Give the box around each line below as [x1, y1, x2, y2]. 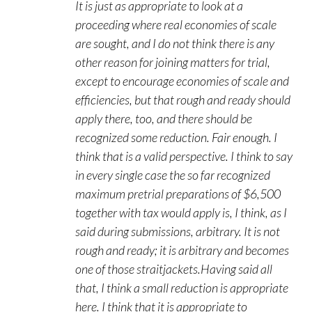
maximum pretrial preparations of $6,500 [75, 186, 281, 201]
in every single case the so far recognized [75, 167, 270, 182]
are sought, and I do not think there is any [75, 36, 274, 51]
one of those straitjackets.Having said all [75, 261, 272, 276]
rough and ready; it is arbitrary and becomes [75, 242, 289, 258]
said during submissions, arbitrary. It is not [75, 224, 280, 239]
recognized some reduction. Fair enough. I [75, 130, 277, 145]
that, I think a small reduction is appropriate [75, 280, 288, 295]
